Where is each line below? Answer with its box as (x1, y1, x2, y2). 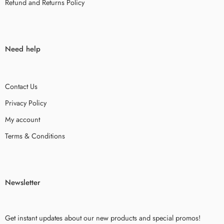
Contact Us (5, 81, 37, 92)
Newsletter (5, 177, 40, 188)
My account (5, 114, 40, 125)
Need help (5, 43, 40, 55)
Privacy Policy (5, 97, 46, 108)
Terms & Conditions (5, 130, 65, 141)
